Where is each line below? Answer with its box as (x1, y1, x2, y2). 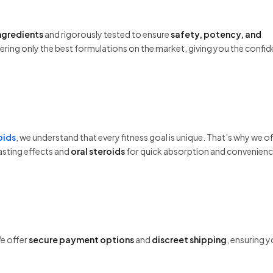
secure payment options (29, 234, 134, 246)
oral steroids (71, 145, 125, 157)
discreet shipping (152, 234, 227, 246)
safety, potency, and (171, 29, 261, 40)
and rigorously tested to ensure (43, 29, 171, 40)
